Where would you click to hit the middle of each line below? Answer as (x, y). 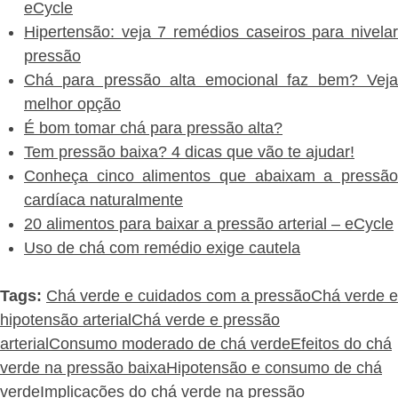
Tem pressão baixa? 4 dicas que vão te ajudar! (189, 151)
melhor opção (72, 103)
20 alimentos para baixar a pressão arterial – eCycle (209, 223)
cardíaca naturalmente (103, 199)
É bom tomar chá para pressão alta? (153, 127)
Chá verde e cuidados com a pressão (179, 295)
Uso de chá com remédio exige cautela (162, 247)
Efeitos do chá (341, 343)
